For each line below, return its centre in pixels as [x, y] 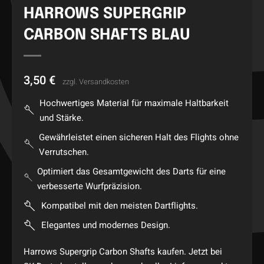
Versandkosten [104, 82]
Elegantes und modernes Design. [106, 225]
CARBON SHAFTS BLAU [107, 35]
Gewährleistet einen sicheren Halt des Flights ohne [138, 138]
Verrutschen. [64, 152]
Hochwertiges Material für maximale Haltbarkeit [134, 103]
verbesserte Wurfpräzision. [90, 187]
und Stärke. [61, 118]
